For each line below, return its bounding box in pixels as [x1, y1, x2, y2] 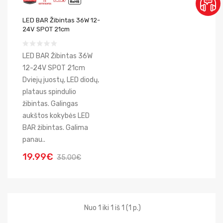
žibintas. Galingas [22, 100, 78, 108]
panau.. [22, 135, 45, 144]
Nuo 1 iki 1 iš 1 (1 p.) [84, 204, 141, 212]
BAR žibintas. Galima [22, 123, 88, 132]
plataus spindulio [22, 88, 76, 96]
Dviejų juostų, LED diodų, [22, 76, 99, 84]
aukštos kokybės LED [22, 111, 90, 120]
